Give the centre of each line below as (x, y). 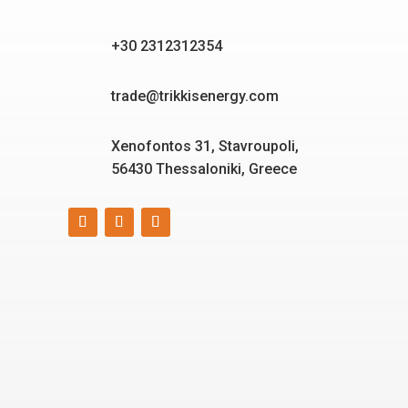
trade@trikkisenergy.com (194, 96)
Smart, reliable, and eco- (204, 391)
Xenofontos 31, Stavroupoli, (204, 146)
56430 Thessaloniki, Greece (204, 169)
